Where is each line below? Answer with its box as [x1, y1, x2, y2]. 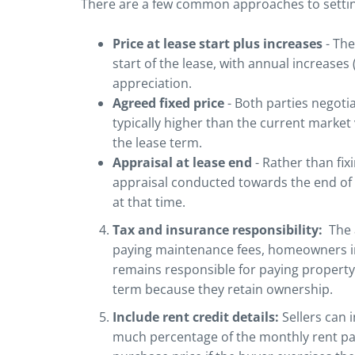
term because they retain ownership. [113, 281, 333, 299]
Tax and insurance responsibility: [113, 221, 326, 239]
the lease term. [113, 134, 202, 152]
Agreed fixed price [113, 94, 224, 113]
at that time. [113, 193, 185, 212]
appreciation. [113, 74, 192, 93]
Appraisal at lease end [113, 154, 252, 172]
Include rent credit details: [113, 308, 282, 326]
